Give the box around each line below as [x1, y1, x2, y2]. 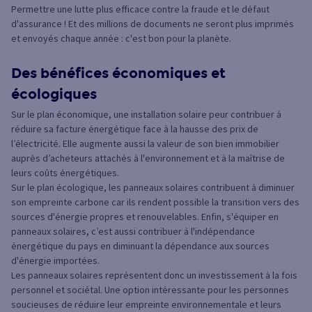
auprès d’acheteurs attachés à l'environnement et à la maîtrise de [11, 151, 285, 164]
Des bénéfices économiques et [11, 64, 226, 81]
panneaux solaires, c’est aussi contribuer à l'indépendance [11, 224, 255, 237]
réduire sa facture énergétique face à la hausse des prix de [11, 122, 258, 135]
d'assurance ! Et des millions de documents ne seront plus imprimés [11, 17, 294, 30]
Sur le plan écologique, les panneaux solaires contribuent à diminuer [11, 180, 295, 194]
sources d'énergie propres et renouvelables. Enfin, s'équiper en [11, 210, 279, 223]
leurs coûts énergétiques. [11, 166, 119, 179]
